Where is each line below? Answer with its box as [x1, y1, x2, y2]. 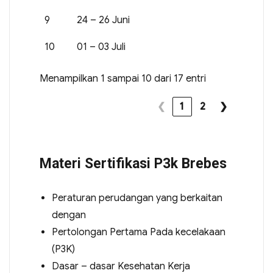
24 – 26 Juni [77, 14, 130, 27]
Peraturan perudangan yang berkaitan [51, 192, 222, 205]
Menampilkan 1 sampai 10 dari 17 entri [39, 73, 206, 85]
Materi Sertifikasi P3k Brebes [39, 155, 227, 172]
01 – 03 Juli [77, 41, 126, 54]
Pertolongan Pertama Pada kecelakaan [51, 226, 225, 239]
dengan [51, 209, 86, 222]
